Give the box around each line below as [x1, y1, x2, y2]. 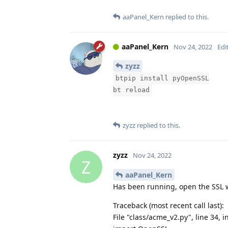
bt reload [113, 86, 150, 94]
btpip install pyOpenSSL [116, 74, 209, 82]
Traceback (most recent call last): [113, 201, 224, 211]
